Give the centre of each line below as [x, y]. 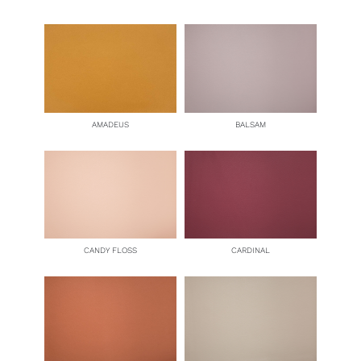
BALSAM [251, 124]
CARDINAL [251, 251]
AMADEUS [110, 124]
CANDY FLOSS [110, 251]
